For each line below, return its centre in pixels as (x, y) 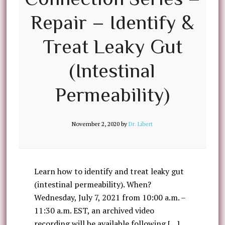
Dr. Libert (141, 124)
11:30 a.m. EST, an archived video (94, 210)
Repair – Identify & (113, 22)
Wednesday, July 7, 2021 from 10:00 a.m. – (109, 197)
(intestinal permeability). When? (92, 184)
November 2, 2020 (96, 124)
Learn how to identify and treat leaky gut (109, 171)
